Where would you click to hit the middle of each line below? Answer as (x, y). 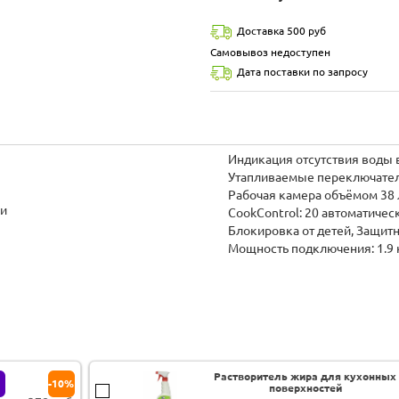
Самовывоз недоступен (270, 52)
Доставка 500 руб (281, 30)
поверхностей (305, 387)
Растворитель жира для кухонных (305, 376)
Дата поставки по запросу (302, 71)
